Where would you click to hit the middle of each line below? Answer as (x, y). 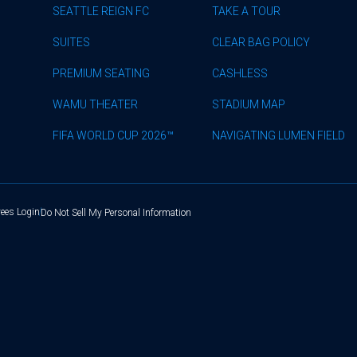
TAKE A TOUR (246, 11)
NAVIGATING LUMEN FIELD (279, 135)
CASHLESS (240, 73)
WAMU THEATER (95, 104)
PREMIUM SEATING (101, 73)
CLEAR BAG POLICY (261, 42)
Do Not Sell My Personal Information (116, 212)
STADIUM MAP (249, 104)
